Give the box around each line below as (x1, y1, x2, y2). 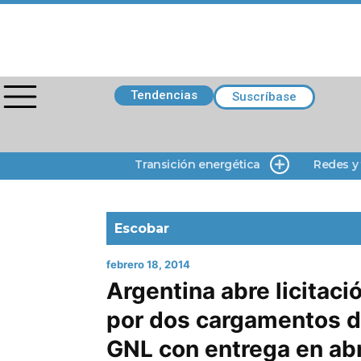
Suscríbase (232, 89, 297, 104)
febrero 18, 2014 (106, 258, 190, 271)
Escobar (114, 221, 169, 236)
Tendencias (131, 88, 197, 102)
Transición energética (135, 157, 260, 172)
